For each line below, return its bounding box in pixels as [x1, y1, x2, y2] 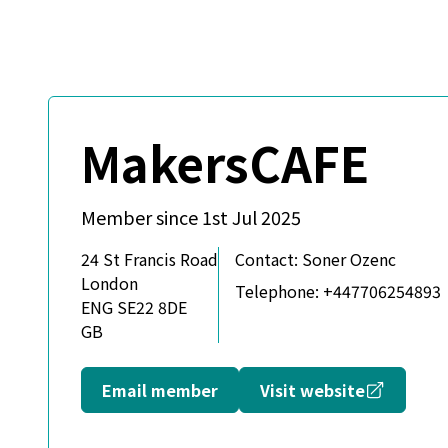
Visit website [260, 378, 365, 402]
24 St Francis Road [81, 247, 218, 271]
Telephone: [235, 279, 319, 303]
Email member [102, 378, 218, 402]
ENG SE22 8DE [81, 295, 187, 319]
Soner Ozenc [298, 247, 396, 271]
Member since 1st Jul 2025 [81, 204, 301, 230]
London [81, 271, 138, 295]
